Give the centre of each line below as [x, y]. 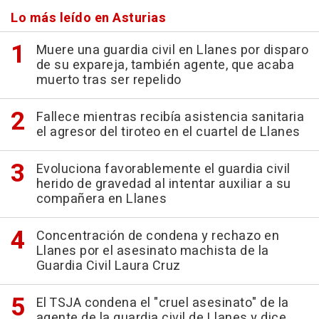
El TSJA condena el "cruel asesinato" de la [162, 303]
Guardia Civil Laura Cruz [108, 266]
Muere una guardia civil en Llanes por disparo [172, 51]
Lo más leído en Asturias [88, 19]
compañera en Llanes [101, 199]
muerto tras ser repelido [109, 80]
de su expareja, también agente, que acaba [165, 66]
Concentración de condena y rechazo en [157, 236]
